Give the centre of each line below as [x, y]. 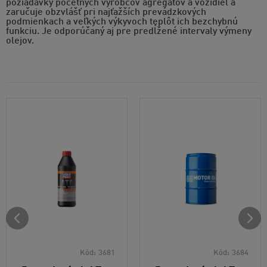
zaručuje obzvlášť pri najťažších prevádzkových [106, 12]
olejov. [20, 41]
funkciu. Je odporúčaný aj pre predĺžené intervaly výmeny [129, 31]
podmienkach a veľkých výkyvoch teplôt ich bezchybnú [122, 22]
